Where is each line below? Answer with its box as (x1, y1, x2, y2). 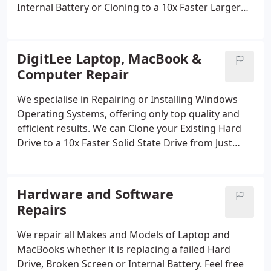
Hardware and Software (17, 185, 174, 203)
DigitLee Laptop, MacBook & (17, 50, 201, 67)
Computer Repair (17, 65, 129, 83)
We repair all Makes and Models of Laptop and (17, 228, 230, 241)
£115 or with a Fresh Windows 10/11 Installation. (17, 151, 238, 164)
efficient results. (17, 122, 90, 135)
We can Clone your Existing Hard (93, 122, 241, 135)
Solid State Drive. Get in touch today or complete (17, 15, 240, 28)
